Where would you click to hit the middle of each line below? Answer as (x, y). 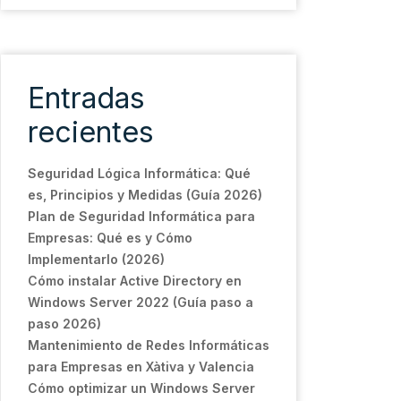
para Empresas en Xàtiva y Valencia (141, 367)
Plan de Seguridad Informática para (141, 216)
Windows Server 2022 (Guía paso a (141, 302)
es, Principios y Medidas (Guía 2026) (145, 195)
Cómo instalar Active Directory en (135, 281)
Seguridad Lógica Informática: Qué (139, 173)
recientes (91, 132)
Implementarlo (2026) (96, 259)
